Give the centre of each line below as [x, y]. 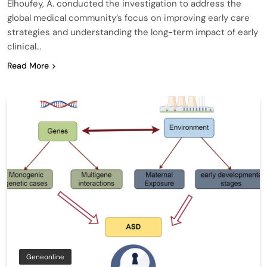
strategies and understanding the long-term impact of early [133, 32]
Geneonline [45, 257]
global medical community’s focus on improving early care [128, 18]
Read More [28, 65]
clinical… [24, 46]
